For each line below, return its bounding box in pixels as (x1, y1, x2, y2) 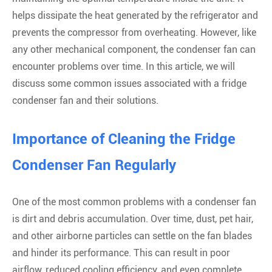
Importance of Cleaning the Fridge (12, 131, 236, 148)
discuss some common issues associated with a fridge (12, 78, 246, 89)
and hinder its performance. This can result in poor (12, 247, 230, 259)
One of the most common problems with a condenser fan (12, 196, 256, 208)
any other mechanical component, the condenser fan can (12, 44, 256, 55)
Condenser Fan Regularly (12, 157, 176, 174)
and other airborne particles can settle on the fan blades (12, 230, 252, 242)
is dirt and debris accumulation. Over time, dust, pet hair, (12, 213, 253, 225)
